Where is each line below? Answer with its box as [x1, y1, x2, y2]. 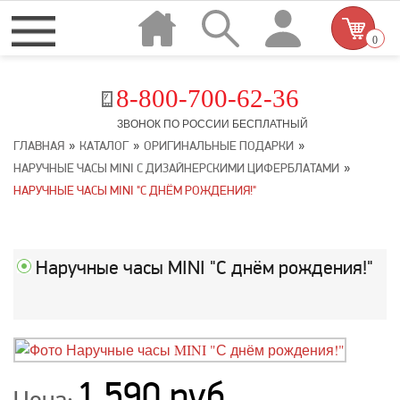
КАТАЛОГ [79, 138, 129, 153]
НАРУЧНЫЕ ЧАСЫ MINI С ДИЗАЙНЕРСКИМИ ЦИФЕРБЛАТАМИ [13, 161, 339, 175]
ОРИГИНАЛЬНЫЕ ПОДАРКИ [144, 138, 294, 153]
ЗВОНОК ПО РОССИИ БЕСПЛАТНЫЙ [116, 116, 308, 130]
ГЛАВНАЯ [13, 138, 64, 153]
